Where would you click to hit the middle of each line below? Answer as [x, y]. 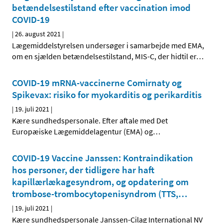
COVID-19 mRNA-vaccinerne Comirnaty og [97, 83]
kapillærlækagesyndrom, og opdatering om [100, 182]
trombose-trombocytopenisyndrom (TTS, [95, 194]
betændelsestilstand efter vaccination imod [101, 8]
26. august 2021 [38, 34]
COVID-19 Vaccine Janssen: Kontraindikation [103, 158]
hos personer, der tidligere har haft [83, 170]
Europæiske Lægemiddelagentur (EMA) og [82, 132]
